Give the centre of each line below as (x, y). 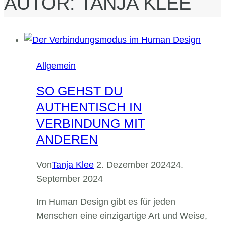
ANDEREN (67, 139)
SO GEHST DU (79, 91)
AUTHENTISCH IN (89, 107)
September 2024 (70, 179)
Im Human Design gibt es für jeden (106, 202)
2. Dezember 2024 (134, 165)
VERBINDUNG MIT (91, 123)
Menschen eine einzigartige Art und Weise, (122, 216)
